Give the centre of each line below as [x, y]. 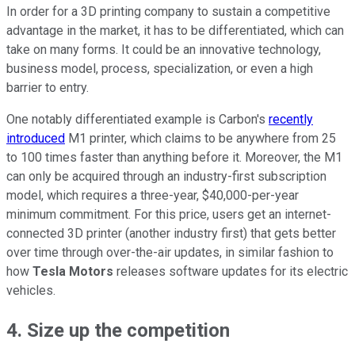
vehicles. [31, 291]
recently [291, 120]
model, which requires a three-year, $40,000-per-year [153, 196]
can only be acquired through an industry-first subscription [166, 177]
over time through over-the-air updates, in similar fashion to [170, 253]
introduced [36, 139]
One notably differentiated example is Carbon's [137, 120]
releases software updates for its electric [232, 272]
